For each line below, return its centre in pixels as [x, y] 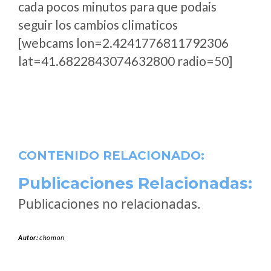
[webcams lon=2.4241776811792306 [123, 43]
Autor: [29, 237]
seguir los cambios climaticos [98, 24]
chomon [52, 237]
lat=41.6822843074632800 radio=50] [125, 61]
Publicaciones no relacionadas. [109, 204]
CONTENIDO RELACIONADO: [111, 155]
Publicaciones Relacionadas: [135, 183]
